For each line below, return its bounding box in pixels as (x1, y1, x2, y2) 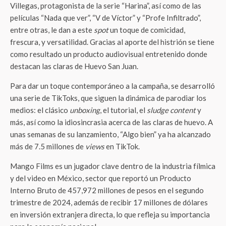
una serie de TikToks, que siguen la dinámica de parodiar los (10, 93, 206, 102)
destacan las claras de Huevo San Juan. (10, 62, 138, 71)
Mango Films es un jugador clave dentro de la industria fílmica (10, 161, 215, 171)
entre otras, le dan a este (10, 25, 94, 34)
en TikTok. (104, 142, 140, 151)
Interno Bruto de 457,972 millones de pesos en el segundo (10, 186, 204, 195)
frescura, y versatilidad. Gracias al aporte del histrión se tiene (10, 37, 214, 46)
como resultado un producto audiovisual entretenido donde (10, 49, 207, 59)
